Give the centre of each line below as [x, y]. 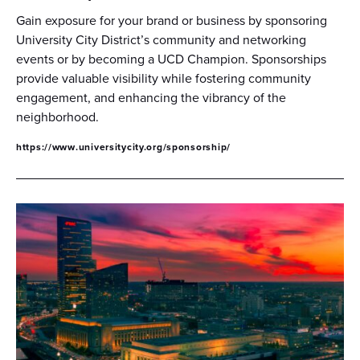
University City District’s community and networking [161, 39]
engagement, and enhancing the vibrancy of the [151, 97]
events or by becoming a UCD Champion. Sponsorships [171, 59]
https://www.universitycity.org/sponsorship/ [123, 147]
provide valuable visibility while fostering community [164, 78]
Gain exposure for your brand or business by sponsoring [172, 20]
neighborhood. [57, 117]
